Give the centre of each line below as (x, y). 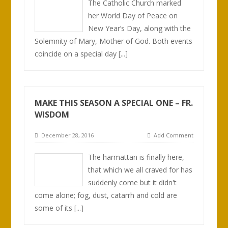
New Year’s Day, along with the (140, 28)
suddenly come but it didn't (133, 182)
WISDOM (52, 115)
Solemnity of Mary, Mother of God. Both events (114, 41)
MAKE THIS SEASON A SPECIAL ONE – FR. (114, 103)
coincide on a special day (77, 54)
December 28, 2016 (66, 135)
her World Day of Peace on (133, 16)
